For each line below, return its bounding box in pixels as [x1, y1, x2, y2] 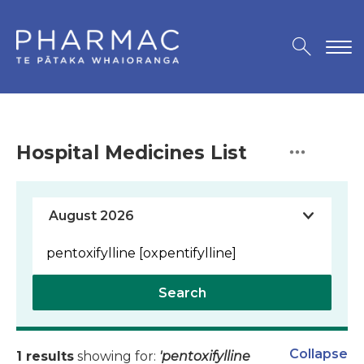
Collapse [289, 346, 348, 362]
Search [158, 285, 206, 301]
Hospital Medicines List [16, 141, 247, 165]
